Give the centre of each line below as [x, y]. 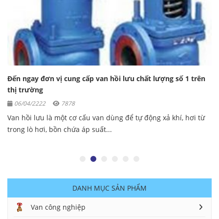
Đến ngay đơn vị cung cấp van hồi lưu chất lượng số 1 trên [106, 79]
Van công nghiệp [58, 207]
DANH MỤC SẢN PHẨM [109, 188]
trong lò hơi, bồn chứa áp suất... [60, 130]
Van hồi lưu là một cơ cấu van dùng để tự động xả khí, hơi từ [106, 118]
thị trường [25, 90]
